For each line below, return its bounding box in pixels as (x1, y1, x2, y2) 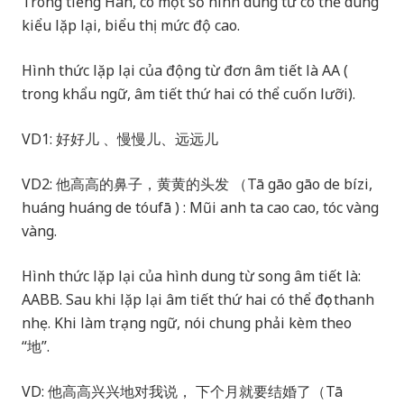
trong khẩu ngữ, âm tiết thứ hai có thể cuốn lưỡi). (22, 84, 359, 105)
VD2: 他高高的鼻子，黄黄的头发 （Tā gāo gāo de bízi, (22, 174, 372, 195)
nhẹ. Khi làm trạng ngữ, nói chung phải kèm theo (22, 313, 352, 334)
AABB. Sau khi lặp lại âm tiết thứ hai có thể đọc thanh (22, 289, 374, 310)
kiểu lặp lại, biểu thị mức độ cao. (22, 15, 240, 36)
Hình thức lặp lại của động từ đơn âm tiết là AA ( (22, 60, 348, 81)
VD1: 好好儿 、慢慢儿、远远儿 (22, 129, 218, 150)
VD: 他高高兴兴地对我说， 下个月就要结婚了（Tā (22, 381, 343, 402)
